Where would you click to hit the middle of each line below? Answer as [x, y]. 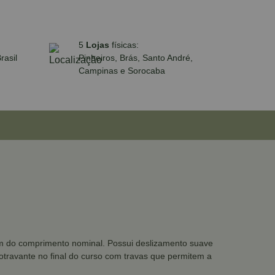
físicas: [125, 45]
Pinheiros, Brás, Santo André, [136, 57]
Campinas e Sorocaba [122, 70]
